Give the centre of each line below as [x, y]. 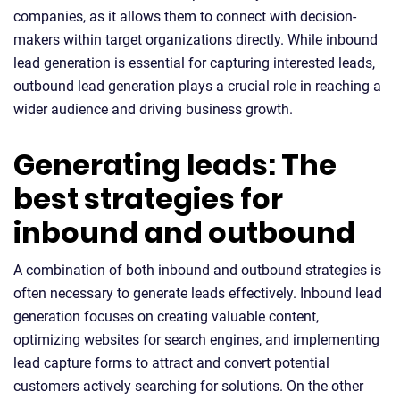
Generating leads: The [175, 164]
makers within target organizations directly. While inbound [196, 39]
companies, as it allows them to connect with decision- [185, 16]
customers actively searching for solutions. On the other [188, 386]
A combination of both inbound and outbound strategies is [197, 270]
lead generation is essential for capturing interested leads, [194, 62]
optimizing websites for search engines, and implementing [196, 339]
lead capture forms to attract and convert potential [171, 362]
